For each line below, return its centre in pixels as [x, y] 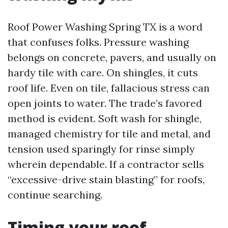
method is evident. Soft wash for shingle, [105, 118]
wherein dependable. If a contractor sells [106, 164]
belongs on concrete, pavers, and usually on [112, 57]
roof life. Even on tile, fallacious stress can [109, 88]
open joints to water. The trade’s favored [105, 103]
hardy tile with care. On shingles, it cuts [103, 73]
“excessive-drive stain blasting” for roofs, [106, 179]
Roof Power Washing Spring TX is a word [105, 27]
